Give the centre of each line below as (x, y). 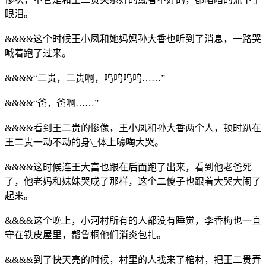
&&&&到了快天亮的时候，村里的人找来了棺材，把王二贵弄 (133, 259)
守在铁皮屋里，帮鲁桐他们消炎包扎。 (85, 235)
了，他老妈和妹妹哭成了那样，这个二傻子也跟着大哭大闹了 (133, 181)
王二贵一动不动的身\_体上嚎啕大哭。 (84, 142)
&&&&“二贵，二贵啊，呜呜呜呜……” (85, 78)
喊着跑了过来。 (38, 53)
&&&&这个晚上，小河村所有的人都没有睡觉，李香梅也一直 (133, 220)
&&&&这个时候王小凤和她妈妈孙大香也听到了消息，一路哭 (133, 39)
